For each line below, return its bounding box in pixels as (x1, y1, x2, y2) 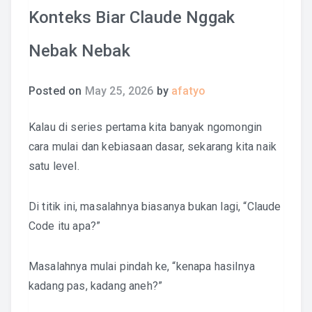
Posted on (29, 84, 85, 97)
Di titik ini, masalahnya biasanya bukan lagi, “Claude (29, 200, 281, 213)
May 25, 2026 (84, 84, 154, 97)
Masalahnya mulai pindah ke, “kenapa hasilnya (29, 260, 256, 273)
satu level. (29, 159, 79, 173)
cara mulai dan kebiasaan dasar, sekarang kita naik (29, 140, 277, 153)
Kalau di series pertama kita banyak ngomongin (29, 120, 263, 134)
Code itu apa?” (29, 219, 101, 233)
